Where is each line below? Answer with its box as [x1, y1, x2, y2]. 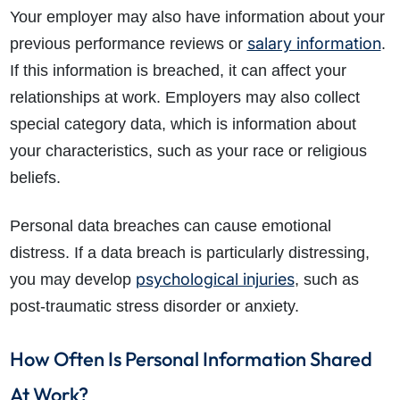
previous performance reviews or [9, 35, 247, 54]
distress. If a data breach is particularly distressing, [9, 244, 370, 262]
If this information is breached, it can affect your [9, 62, 346, 80]
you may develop [9, 271, 136, 289]
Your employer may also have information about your [9, 8, 385, 27]
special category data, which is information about [9, 115, 356, 134]
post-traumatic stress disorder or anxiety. [9, 297, 299, 316]
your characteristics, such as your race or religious [9, 142, 367, 161]
